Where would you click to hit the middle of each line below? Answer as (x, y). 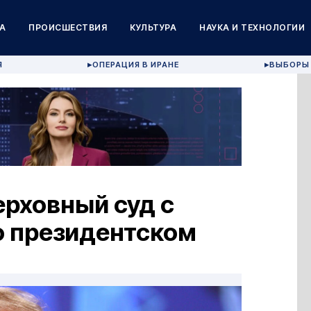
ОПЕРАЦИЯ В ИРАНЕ (136, 65)
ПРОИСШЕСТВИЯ (68, 27)
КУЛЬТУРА (153, 27)
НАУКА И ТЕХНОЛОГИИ (252, 27)
